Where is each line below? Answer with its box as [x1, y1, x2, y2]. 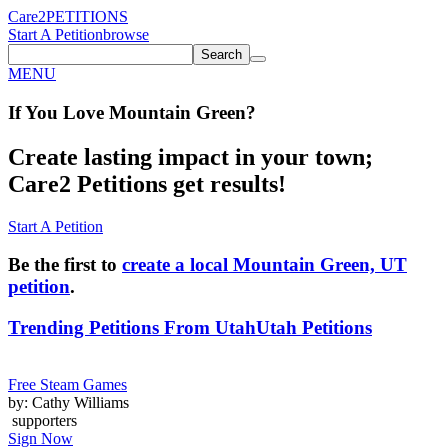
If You [8, 101, 58, 123]
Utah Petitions [256, 316, 372, 338]
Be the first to [8, 254, 122, 276]
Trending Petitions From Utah [8, 316, 256, 338]
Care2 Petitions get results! [8, 170, 286, 197]
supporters [8, 411, 77, 429]
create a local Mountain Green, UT [122, 254, 407, 276]
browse [103, 26, 149, 43]
